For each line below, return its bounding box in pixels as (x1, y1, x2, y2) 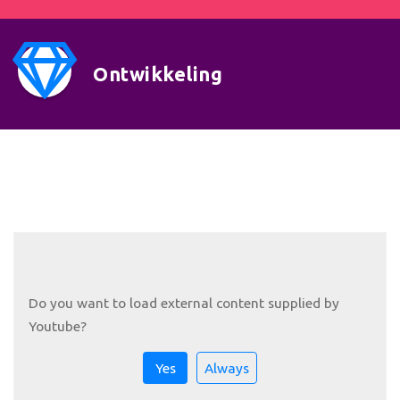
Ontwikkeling (93, 62, 222, 85)
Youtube (29, 317, 80, 334)
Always (204, 359, 249, 376)
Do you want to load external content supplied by (29, 294, 339, 311)
